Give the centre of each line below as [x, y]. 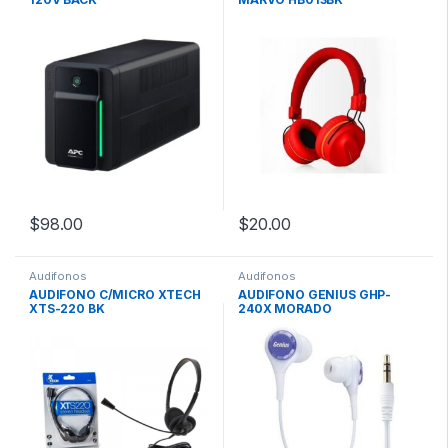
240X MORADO [285, 309]
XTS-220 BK [67, 309]
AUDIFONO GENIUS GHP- [315, 295]
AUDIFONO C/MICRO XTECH [115, 295]
